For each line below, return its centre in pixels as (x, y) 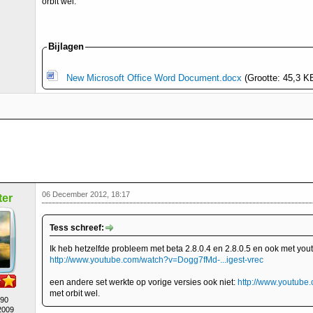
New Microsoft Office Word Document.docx (154, 78)
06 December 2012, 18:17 (86, 194)
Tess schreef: (77, 228)
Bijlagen (66, 46)
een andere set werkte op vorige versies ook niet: (144, 282)
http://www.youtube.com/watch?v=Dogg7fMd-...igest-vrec (156, 260)
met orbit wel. (75, 293)
